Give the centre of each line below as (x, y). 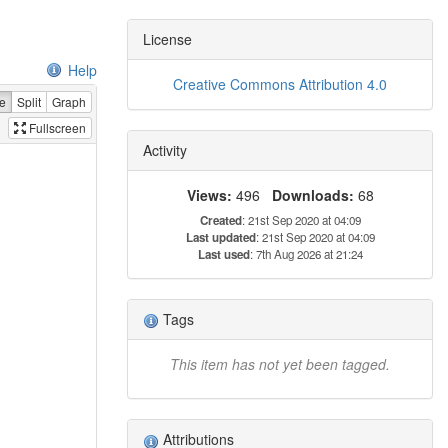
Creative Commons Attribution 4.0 (280, 83)
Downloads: (312, 194)
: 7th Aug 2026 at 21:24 (306, 253)
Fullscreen (57, 127)
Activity (165, 149)
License (167, 38)
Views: (209, 194)
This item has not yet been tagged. (280, 364)
